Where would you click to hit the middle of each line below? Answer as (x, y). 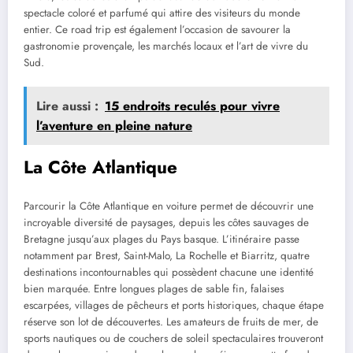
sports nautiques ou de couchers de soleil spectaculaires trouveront (173, 339)
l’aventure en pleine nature (114, 125)
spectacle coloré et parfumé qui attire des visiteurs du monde (162, 13)
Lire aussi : (67, 106)
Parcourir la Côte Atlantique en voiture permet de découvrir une (169, 206)
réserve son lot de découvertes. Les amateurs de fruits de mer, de (171, 322)
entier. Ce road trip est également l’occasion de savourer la (157, 30)
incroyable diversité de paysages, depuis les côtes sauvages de (166, 223)
